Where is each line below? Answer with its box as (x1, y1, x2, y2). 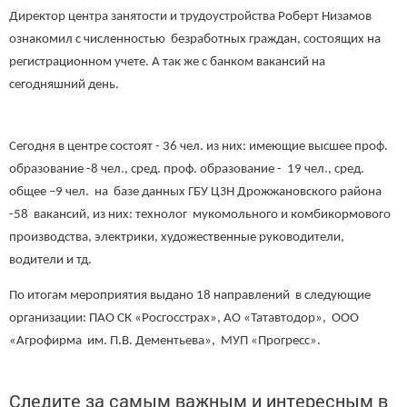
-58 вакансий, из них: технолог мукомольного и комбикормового (9, 208, 391, 223)
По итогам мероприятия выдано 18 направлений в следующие (9, 288, 371, 303)
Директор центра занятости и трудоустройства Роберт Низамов (9, 9, 372, 24)
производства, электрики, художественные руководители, (9, 231, 344, 245)
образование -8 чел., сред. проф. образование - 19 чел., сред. (9, 163, 364, 177)
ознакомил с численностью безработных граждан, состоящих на (9, 32, 381, 46)
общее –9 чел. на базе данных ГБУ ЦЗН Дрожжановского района (9, 185, 382, 200)
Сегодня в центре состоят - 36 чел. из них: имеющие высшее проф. (9, 140, 388, 154)
